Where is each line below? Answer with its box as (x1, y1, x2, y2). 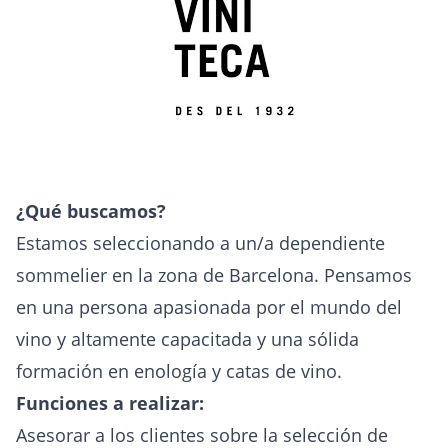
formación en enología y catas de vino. (16, 359, 342, 383)
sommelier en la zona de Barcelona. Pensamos (16, 263, 412, 287)
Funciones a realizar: (16, 391, 204, 415)
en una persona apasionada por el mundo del (16, 295, 402, 319)
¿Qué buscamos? (16, 199, 166, 223)
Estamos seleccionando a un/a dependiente (16, 231, 385, 255)
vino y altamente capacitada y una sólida (16, 327, 359, 351)
